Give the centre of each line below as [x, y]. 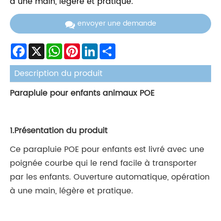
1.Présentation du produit [59, 131]
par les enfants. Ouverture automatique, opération [110, 177]
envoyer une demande [117, 24]
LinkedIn [110, 47]
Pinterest [92, 47]
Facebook [41, 47]
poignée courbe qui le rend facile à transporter [103, 164]
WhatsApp [77, 47]
